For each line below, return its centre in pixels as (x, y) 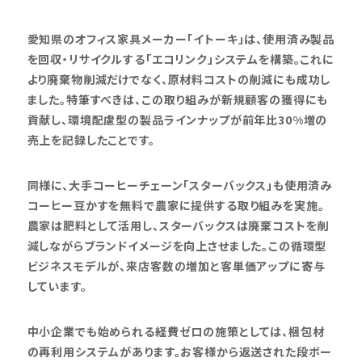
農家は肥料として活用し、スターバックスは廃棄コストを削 (178, 226)
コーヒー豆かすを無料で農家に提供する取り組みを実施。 (176, 206)
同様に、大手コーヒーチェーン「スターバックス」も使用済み (180, 185)
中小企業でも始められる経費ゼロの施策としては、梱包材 (176, 331)
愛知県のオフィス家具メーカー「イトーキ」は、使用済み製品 (181, 39)
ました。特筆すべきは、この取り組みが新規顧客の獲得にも (178, 100)
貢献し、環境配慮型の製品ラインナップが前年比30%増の (177, 120)
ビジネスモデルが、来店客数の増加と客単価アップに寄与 (176, 266)
